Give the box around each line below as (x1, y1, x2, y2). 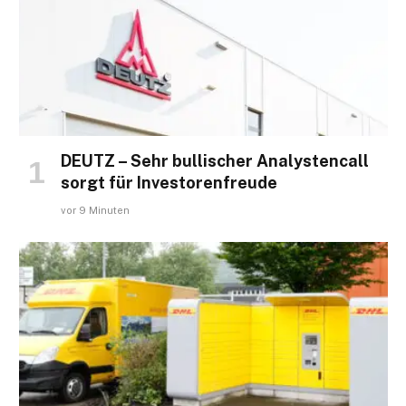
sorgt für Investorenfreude (61, 173, 277, 192)
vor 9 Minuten (61, 205, 130, 216)
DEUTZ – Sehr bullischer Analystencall (61, 151, 369, 170)
